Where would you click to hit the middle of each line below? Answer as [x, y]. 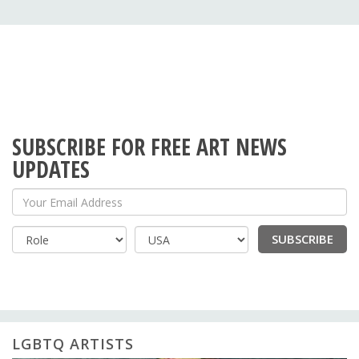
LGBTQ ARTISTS [73, 344]
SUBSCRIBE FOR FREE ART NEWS [149, 147]
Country [167, 244]
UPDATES [51, 169]
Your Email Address [91, 206]
